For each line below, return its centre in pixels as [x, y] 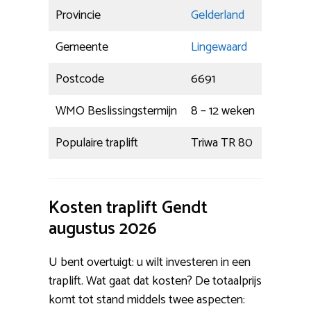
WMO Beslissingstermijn [116, 111]
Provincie [78, 15]
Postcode [80, 79]
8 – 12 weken [223, 111]
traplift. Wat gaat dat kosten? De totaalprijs [155, 281]
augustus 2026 [103, 229]
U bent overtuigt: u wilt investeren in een [150, 262]
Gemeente [82, 47]
